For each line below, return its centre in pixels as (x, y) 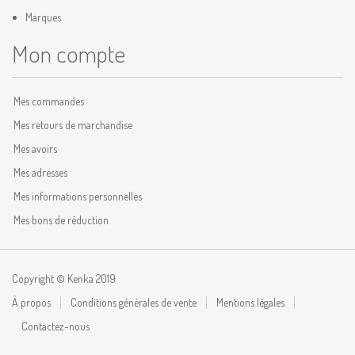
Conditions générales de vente (134, 302)
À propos (31, 302)
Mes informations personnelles (78, 196)
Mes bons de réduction (61, 220)
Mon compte (69, 53)
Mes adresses (40, 172)
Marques (43, 17)
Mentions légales (250, 302)
